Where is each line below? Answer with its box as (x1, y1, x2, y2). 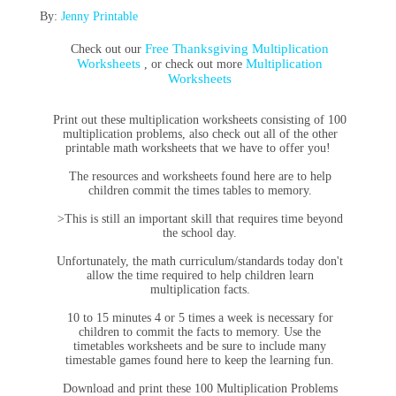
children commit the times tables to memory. (88, 184, 312, 197)
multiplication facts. (149, 283, 250, 296)
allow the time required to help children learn (86, 269, 314, 282)
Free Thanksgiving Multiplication (145, 42, 330, 56)
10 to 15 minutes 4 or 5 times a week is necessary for (66, 311, 333, 324)
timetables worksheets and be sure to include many (73, 339, 327, 353)
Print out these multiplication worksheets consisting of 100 (53, 113, 347, 126)
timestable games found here (65, 354, 209, 367)
